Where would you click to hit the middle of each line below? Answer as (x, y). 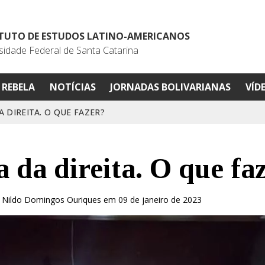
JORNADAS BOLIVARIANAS (171, 87)
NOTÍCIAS (72, 87)
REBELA (18, 87)
